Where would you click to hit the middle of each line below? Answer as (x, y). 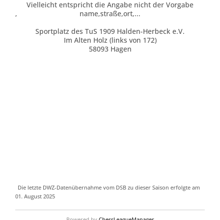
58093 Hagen (110, 49)
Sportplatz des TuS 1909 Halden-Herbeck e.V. (110, 31)
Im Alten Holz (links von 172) (110, 40)
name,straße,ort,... (110, 14)
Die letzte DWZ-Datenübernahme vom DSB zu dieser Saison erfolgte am (109, 188)
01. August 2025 (35, 196)
